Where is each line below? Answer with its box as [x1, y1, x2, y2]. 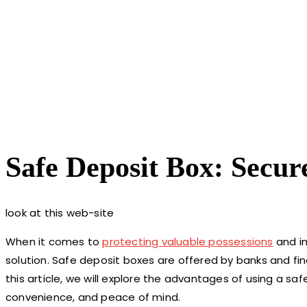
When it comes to [5, 234, 103, 249]
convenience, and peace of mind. [5, 289, 181, 304]
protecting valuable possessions [102, 234, 273, 249]
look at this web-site [5, 205, 114, 220]
